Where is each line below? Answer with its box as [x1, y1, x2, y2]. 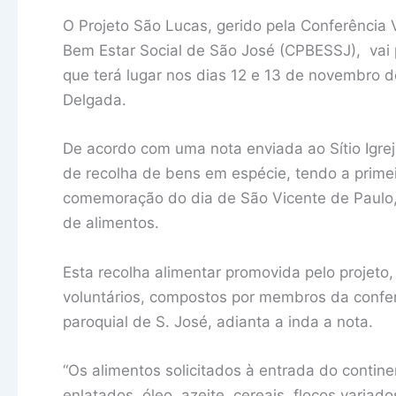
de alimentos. [63, 214, 159, 232]
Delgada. [63, 91, 126, 110]
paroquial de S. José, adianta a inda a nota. [63, 312, 373, 331]
